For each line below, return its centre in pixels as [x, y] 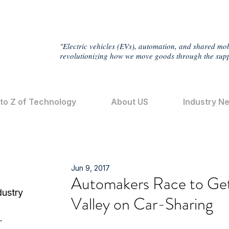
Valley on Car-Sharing [142, 204]
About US [130, 102]
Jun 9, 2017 [90, 168]
